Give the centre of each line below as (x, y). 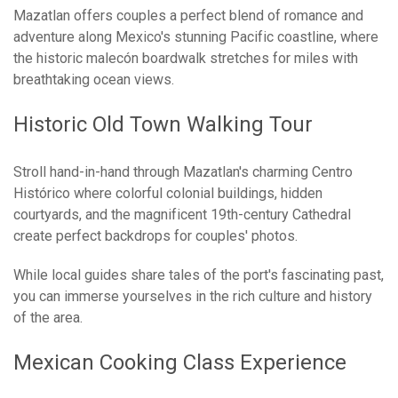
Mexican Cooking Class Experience (180, 363)
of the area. (48, 318)
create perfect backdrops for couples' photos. (155, 236)
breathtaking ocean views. (94, 80)
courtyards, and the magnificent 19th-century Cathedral (182, 215)
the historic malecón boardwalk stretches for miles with (186, 59)
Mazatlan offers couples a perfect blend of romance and (188, 16)
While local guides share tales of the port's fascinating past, (199, 275)
